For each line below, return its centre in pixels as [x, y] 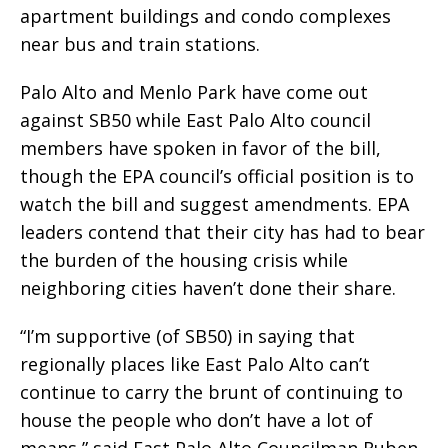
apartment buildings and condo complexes [205, 16]
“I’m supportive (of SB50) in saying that [187, 336]
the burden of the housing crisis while [184, 260]
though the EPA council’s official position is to [217, 176]
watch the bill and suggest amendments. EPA [214, 204]
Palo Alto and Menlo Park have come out [194, 92]
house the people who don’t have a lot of [196, 420]
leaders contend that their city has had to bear [222, 232]
